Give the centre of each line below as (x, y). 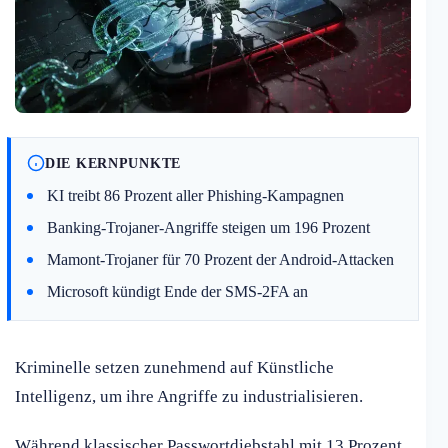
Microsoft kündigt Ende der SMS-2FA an (177, 292)
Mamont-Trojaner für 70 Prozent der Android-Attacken (220, 260)
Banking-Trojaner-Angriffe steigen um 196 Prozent (208, 228)
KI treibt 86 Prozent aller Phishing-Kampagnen (195, 196)
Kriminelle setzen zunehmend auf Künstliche (174, 368)
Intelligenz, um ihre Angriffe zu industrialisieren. (189, 397)
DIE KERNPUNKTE (113, 162)
